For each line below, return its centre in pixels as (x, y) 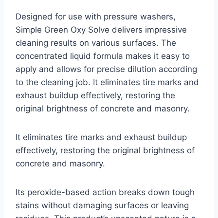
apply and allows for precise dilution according (106, 69)
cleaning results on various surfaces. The (96, 43)
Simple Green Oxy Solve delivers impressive (101, 29)
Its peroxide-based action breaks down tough (105, 192)
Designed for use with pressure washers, (96, 16)
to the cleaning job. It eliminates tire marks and (107, 82)
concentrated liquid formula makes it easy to (103, 56)
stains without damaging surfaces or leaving (102, 205)
